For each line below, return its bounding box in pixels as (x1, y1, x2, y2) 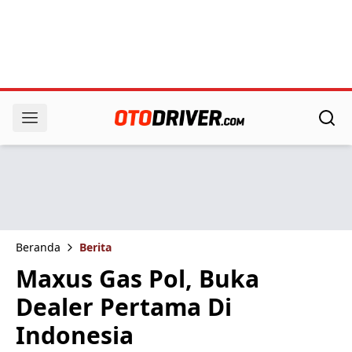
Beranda (16, 240, 60, 255)
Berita (79, 240, 112, 255)
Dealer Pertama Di (16, 291, 232, 323)
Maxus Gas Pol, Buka (16, 262, 259, 295)
